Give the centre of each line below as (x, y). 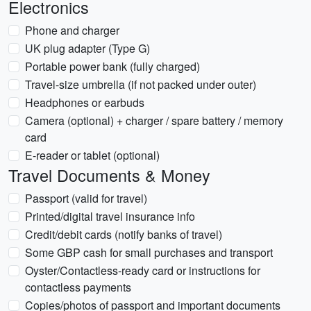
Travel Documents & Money (109, 175)
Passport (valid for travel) (86, 198)
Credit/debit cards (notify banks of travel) (124, 234)
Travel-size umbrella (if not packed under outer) (141, 84)
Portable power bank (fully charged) (112, 66)
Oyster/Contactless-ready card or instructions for (143, 270)
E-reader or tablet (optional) (92, 155)
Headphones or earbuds (85, 102)
